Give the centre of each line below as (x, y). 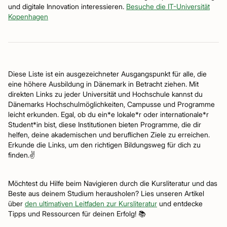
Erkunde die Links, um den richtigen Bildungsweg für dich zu (104, 145)
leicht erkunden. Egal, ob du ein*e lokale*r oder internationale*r (108, 114)
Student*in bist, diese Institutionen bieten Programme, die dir (105, 124)
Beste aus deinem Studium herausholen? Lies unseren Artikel (106, 193)
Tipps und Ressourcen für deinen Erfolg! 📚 (77, 214)
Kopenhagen (28, 16)
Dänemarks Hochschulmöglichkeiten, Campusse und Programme (111, 104)
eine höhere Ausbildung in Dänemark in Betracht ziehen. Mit (103, 84)
